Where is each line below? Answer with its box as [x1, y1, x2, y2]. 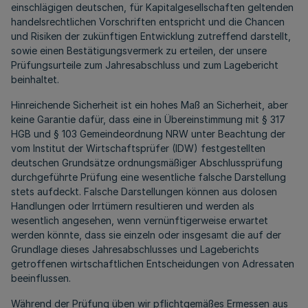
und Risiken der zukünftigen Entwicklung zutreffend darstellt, [11, 30, 291, 43]
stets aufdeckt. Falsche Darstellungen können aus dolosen [11, 186, 277, 198]
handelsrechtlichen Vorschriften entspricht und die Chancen [11, 16, 285, 28]
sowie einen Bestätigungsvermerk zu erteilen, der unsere [11, 45, 267, 57]
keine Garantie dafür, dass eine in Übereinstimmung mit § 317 [11, 113, 285, 126]
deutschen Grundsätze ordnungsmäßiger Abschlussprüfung [11, 157, 283, 169]
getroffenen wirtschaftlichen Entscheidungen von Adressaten [11, 258, 294, 270]
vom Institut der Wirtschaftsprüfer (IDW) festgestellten [11, 142, 265, 155]
